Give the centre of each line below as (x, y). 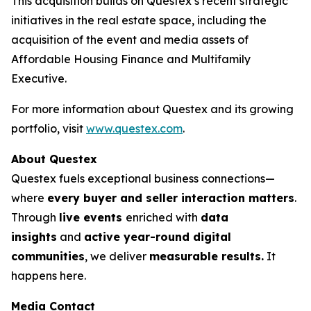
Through (35, 217)
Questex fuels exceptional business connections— (143, 178)
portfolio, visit (49, 128)
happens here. (49, 276)
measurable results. (207, 256)
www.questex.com (134, 128)
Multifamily (221, 59)
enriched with (163, 217)
